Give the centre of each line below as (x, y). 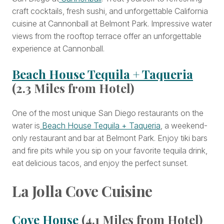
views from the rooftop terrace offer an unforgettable (107, 36)
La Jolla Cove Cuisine (82, 191)
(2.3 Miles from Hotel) (73, 88)
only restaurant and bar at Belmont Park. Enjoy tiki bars (110, 138)
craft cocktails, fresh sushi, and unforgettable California (110, 11)
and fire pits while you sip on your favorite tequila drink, (110, 151)
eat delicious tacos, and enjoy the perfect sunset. (100, 163)
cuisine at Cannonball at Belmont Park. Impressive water (112, 24)
